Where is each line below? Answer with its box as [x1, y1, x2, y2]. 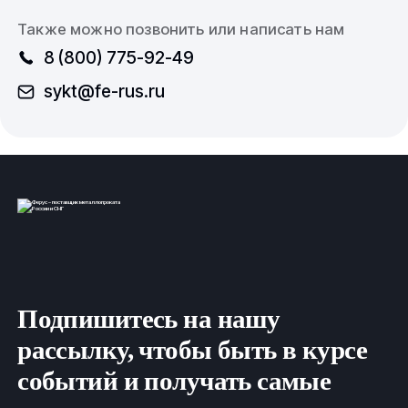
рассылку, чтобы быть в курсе [17, 335, 368, 365]
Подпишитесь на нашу [17, 304, 280, 334]
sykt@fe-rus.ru [43, 80, 165, 103]
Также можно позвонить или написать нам [17, 19, 345, 38]
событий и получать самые [17, 366, 331, 396]
